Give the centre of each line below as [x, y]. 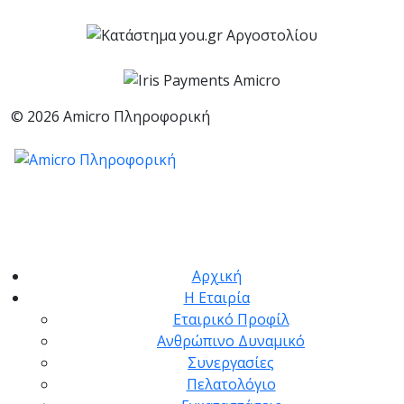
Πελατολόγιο [231, 385]
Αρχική [216, 276]
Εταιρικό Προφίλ [231, 320]
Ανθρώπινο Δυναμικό [231, 341]
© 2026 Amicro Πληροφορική [110, 117]
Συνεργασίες [231, 363]
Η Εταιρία [216, 298]
